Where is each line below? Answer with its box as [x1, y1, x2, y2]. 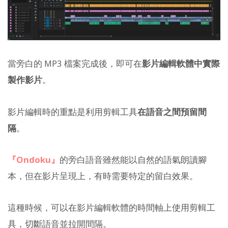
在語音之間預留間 [137, 105, 207, 118]
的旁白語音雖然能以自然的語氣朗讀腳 [60, 153, 207, 165]
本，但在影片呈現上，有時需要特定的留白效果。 [8, 169, 198, 182]
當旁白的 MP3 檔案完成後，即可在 [8, 58, 142, 70]
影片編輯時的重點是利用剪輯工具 [8, 105, 137, 118]
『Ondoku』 [8, 153, 60, 165]
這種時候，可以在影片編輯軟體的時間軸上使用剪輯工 [8, 202, 215, 214]
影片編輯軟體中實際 [142, 58, 220, 70]
